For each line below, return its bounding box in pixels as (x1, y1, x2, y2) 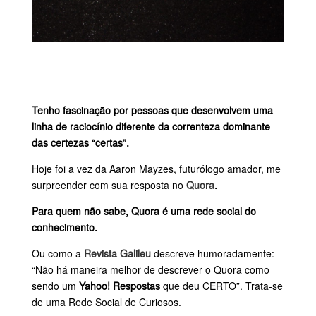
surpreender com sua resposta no (31, 177, 186, 192)
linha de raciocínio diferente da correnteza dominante (31, 119, 270, 133)
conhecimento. (31, 219, 97, 234)
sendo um (31, 278, 79, 293)
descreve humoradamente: (153, 245, 274, 260)
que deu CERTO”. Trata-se (159, 278, 283, 293)
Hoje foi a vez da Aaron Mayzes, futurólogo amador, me (31, 161, 281, 176)
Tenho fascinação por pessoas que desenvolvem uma (31, 102, 273, 117)
